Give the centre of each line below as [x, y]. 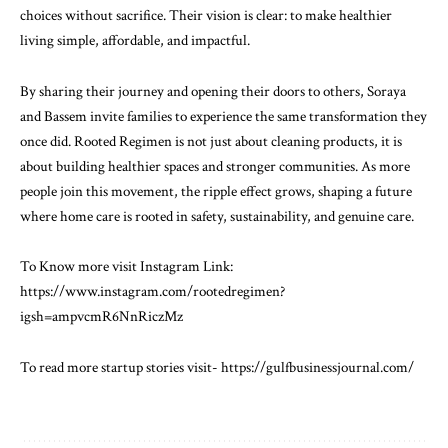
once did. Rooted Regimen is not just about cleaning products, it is [211, 141]
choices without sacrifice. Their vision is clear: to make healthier [206, 15]
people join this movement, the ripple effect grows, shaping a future [216, 191]
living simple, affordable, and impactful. [135, 40]
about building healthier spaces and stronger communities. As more [215, 166]
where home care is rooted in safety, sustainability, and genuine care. [217, 216]
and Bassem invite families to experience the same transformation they [223, 116]
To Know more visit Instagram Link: [126, 266]
